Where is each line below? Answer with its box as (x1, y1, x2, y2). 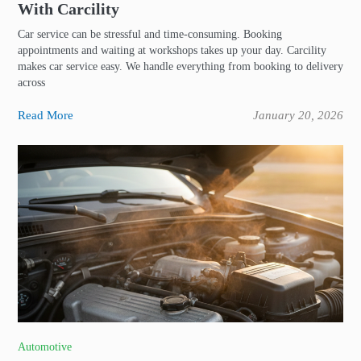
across (18, 77, 45, 89)
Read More (18, 109, 73, 122)
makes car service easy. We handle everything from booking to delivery (18, 60, 343, 73)
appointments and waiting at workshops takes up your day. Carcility (18, 44, 326, 56)
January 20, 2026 (253, 109, 343, 122)
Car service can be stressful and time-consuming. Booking (18, 28, 282, 40)
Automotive (18, 341, 72, 353)
